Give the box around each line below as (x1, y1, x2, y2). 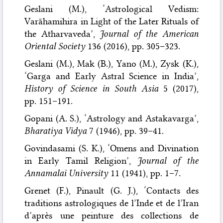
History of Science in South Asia (24, 83, 158, 94)
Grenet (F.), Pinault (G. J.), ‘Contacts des (24, 185, 199, 196)
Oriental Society (24, 40, 86, 52)
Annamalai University (24, 167, 109, 179)
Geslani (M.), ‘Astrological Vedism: (24, 3, 199, 14)
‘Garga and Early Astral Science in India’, (24, 70, 199, 82)
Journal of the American (100, 28, 199, 39)
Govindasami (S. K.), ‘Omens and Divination (24, 142, 199, 154)
